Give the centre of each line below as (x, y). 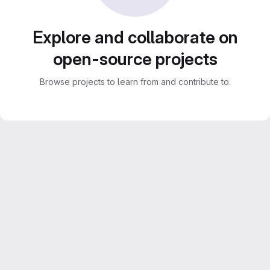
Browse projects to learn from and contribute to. (135, 82)
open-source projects (135, 59)
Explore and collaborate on (135, 37)
